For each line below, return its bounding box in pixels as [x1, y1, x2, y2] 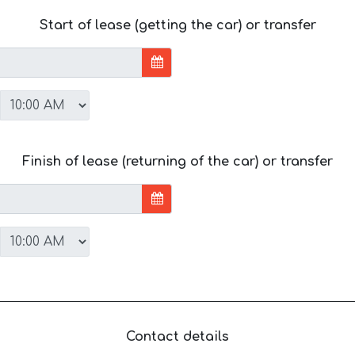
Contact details [126, 329, 229, 344]
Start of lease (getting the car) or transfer [39, 17, 316, 32]
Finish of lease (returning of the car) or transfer [22, 154, 333, 169]
